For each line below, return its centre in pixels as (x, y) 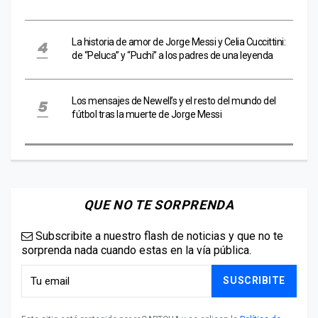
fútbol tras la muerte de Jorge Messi (147, 114)
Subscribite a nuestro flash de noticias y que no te (158, 236)
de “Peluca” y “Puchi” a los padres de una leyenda (172, 55)
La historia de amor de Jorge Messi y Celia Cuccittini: (179, 42)
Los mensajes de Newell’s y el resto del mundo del (174, 100)
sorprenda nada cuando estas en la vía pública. (136, 250)
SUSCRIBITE (254, 281)
